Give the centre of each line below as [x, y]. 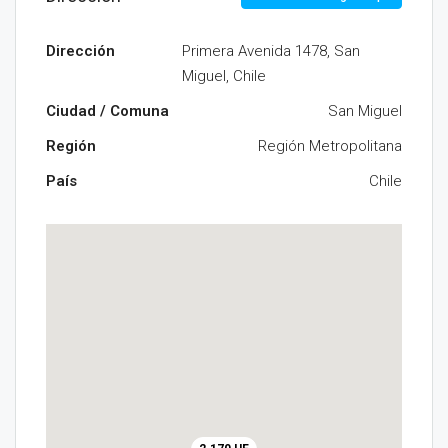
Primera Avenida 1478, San [271, 51]
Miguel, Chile [224, 76]
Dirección [80, 51]
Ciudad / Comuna [107, 111]
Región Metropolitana [330, 146]
